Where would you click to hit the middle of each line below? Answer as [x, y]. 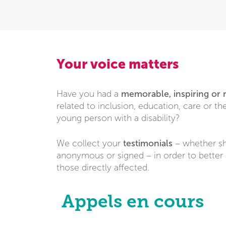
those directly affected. [103, 167]
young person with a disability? [118, 118]
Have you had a [89, 94]
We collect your [90, 143]
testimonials [149, 143]
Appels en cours [133, 201]
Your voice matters [118, 64]
